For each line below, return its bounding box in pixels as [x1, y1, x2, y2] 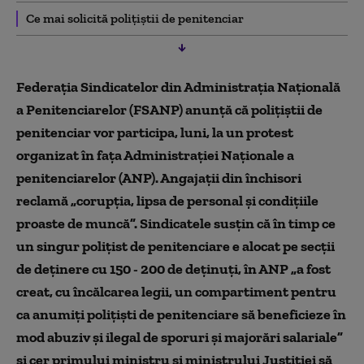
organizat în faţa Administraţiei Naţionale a [16, 145, 294, 164]
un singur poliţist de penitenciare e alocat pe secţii [16, 236, 335, 255]
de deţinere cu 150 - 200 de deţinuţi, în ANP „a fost [16, 259, 331, 278]
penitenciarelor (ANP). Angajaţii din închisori [16, 168, 301, 187]
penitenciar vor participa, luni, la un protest [16, 123, 293, 141]
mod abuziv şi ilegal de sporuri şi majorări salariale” [16, 327, 343, 346]
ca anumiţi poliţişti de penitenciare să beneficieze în [16, 305, 346, 323]
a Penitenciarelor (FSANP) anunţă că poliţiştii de [16, 100, 323, 119]
